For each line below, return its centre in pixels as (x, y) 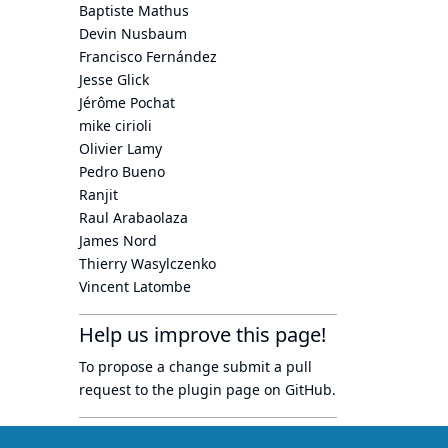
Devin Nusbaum (133, 33)
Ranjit (98, 194)
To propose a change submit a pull (195, 366)
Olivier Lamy (120, 148)
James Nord (118, 240)
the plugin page (206, 389)
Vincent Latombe (135, 286)
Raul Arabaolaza (133, 217)
